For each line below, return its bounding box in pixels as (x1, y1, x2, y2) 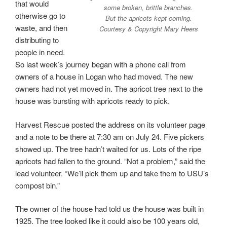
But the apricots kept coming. (105, 13, 192, 23)
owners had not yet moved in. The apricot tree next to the (15, 83, 203, 94)
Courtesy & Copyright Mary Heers (99, 23, 198, 33)
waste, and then (15, 22, 67, 33)
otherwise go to (15, 10, 65, 21)
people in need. (15, 47, 65, 58)
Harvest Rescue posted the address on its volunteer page (15, 119, 205, 130)
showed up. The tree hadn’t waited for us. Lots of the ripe (15, 143, 201, 154)
